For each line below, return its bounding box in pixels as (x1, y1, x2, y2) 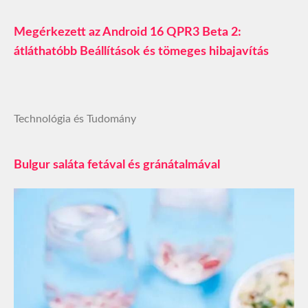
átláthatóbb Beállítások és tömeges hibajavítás (14, 45, 269, 58)
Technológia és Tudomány (14, 113, 136, 125)
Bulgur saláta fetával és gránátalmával (14, 159, 220, 172)
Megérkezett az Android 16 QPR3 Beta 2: (14, 26, 241, 39)
